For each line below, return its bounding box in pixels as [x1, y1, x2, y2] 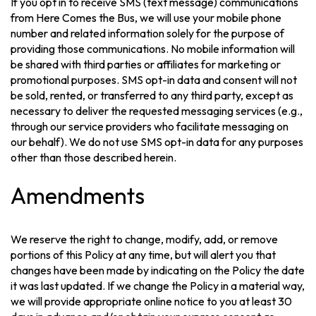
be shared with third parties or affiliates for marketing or [11, 56, 281, 71]
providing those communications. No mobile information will [11, 41, 296, 56]
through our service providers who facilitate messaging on [11, 119, 289, 133]
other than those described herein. [11, 150, 177, 164]
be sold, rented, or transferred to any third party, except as [11, 87, 294, 102]
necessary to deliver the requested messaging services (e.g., [11, 103, 303, 118]
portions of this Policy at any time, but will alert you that [11, 248, 276, 262]
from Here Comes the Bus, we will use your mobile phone [11, 10, 282, 25]
